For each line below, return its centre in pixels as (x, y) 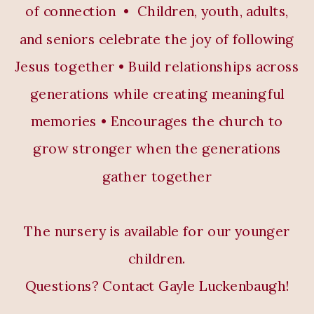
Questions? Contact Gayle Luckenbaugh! (157, 287)
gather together (157, 177)
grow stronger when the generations (157, 149)
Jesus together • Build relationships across (157, 67)
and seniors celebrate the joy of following (157, 39)
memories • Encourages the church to (157, 122)
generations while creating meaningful (157, 94)
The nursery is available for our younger (157, 231)
